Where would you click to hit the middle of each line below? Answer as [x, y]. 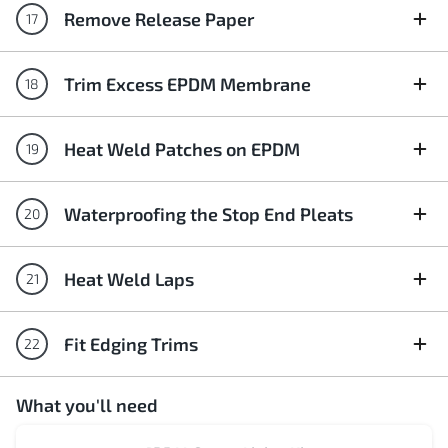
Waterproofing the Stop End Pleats [208, 214]
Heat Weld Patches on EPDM [182, 149]
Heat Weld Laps [129, 279]
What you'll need [87, 405]
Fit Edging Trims [131, 344]
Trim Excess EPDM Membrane [187, 84]
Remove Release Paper [159, 19]
